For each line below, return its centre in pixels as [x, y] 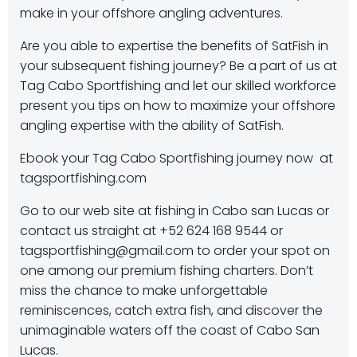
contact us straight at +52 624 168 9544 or [151, 231]
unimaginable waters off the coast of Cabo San [170, 330]
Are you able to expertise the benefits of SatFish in [174, 46]
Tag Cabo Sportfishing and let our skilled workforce [178, 86]
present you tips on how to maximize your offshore [178, 106]
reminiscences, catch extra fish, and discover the [171, 310]
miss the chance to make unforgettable [144, 290]
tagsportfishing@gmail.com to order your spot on [175, 251]
